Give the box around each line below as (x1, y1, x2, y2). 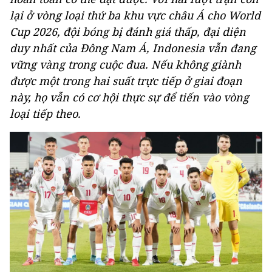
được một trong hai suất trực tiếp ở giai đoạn (10, 73, 242, 88)
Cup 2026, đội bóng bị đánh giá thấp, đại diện (10, 24, 246, 39)
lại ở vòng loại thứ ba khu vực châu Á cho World (10, 8, 260, 22)
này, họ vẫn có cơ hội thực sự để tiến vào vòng (10, 90, 249, 104)
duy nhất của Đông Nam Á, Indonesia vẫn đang (10, 41, 256, 55)
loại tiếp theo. (10, 106, 81, 121)
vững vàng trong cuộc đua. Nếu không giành (10, 57, 241, 72)
